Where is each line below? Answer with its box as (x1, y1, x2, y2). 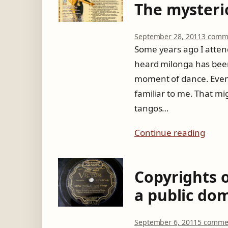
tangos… (134, 102, 169, 115)
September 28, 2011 (134, 32, 202, 42)
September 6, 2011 (134, 217, 198, 227)
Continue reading (134, 126, 205, 138)
